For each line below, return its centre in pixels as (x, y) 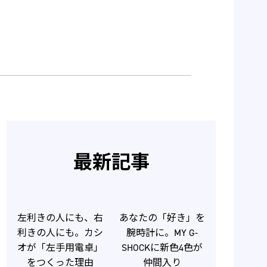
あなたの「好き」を (162, 218)
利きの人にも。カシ (60, 233)
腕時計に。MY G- (162, 233)
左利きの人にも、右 (60, 218)
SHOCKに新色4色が (162, 248)
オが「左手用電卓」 (60, 248)
